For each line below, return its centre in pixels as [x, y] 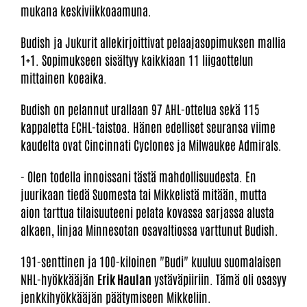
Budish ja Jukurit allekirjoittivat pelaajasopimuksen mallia [153, 41]
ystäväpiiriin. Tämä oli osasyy [219, 279]
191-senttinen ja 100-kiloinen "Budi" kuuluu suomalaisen [151, 261]
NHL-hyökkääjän [59, 279]
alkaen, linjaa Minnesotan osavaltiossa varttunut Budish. [149, 229]
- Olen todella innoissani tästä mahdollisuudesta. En [138, 176]
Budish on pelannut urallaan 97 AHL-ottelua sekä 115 [140, 109]
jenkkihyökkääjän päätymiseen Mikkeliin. [116, 296]
